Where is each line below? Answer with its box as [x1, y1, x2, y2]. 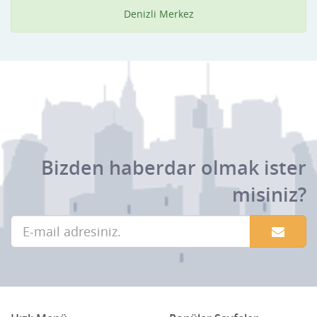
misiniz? [232, 181, 306, 208]
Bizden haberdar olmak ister [41, 154, 306, 181]
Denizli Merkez [123, 7, 194, 21]
